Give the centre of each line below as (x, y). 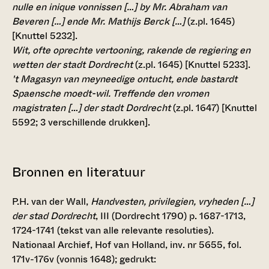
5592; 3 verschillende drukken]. (81, 122)
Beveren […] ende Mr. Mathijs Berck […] (98, 22)
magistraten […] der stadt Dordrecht (91, 108)
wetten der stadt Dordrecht (72, 65)
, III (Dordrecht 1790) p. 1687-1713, (171, 216)
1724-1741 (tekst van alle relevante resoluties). (113, 231)
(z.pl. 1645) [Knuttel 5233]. (192, 65)
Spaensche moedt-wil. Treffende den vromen (110, 94)
